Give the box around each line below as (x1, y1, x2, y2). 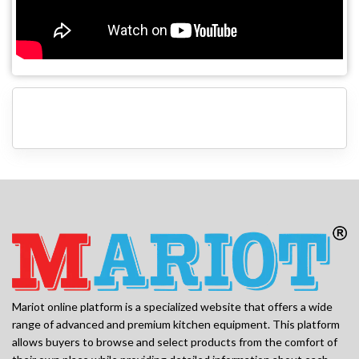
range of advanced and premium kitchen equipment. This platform (12, 317, 340, 332)
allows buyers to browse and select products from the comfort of (12, 335, 337, 349)
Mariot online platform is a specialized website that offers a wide (12, 300, 333, 314)
